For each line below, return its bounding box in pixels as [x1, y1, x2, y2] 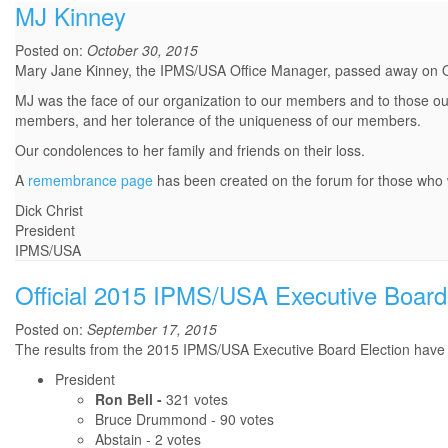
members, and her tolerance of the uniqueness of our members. [15, 110, 421, 131]
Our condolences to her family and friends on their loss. [15, 140, 365, 161]
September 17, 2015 [87, 319, 217, 340]
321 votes [166, 389, 228, 410]
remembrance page [28, 170, 153, 191]
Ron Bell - [95, 389, 166, 410]
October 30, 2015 [87, 40, 198, 61]
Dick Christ [15, 200, 83, 221]
